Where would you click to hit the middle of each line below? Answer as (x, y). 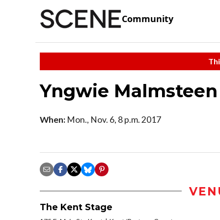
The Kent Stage (76, 207)
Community (148, 19)
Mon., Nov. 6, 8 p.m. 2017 (113, 119)
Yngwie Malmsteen (129, 91)
